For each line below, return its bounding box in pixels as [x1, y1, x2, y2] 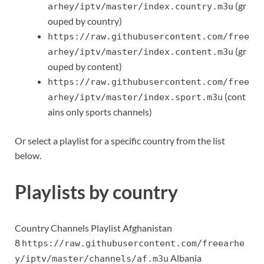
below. [15, 149, 41, 161]
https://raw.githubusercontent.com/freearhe [22, 238, 245, 249]
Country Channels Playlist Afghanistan [15, 222, 172, 234]
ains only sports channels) [48, 105, 152, 117]
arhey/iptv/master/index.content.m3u [48, 46, 233, 57]
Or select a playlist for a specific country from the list [15, 134, 225, 146]
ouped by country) [48, 15, 122, 27]
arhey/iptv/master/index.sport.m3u [48, 91, 223, 103]
